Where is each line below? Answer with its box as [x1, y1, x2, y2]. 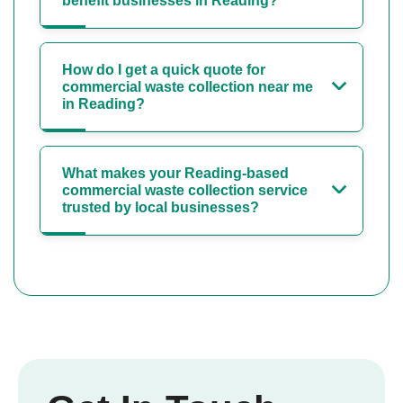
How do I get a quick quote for [62, 62, 265, 78]
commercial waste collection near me [62, 79, 313, 95]
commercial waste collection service [62, 183, 308, 199]
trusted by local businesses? [62, 200, 259, 216]
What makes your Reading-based [62, 166, 289, 182]
